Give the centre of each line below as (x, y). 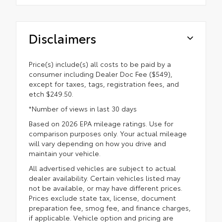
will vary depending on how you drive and (97, 143)
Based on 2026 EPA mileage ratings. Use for (101, 123)
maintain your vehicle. (65, 153)
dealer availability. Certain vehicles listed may (105, 178)
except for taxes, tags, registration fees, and (104, 83)
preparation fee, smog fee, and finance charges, (110, 207)
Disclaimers (62, 38)
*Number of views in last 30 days (83, 108)
